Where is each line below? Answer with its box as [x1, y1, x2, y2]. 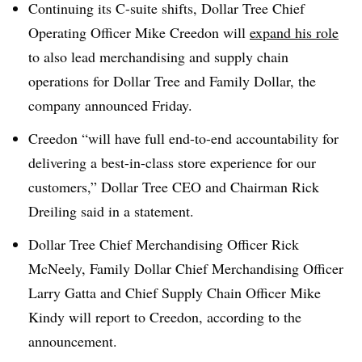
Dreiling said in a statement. [28, 200, 199, 221]
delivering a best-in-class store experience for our [28, 152, 316, 172]
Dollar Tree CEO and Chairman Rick [101, 176, 319, 196]
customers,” [28, 176, 101, 196]
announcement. [28, 330, 122, 351]
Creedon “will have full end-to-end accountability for [28, 128, 339, 148]
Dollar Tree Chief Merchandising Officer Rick [28, 234, 299, 254]
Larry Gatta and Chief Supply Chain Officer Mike [28, 282, 321, 302]
